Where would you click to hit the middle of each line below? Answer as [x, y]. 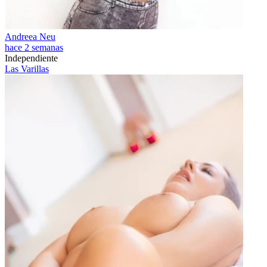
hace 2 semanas [34, 47]
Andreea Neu [30, 37]
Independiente [31, 58]
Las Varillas [27, 69]
